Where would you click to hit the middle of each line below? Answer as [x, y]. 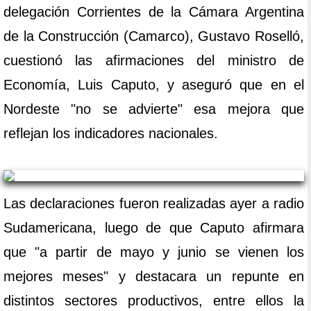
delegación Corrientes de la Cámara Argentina [154, 12]
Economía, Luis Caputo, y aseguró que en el [154, 85]
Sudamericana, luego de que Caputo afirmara [154, 228]
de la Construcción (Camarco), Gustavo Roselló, [154, 36]
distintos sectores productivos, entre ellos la [154, 301]
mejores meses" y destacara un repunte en [154, 277]
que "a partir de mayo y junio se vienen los [154, 252]
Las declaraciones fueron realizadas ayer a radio [154, 204]
